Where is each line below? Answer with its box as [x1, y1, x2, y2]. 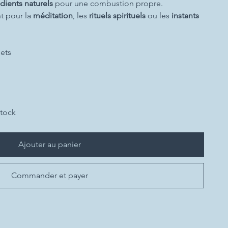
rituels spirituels [89, 11, 146, 20]
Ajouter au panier [18, 139, 81, 149]
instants [171, 11, 199, 20]
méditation [33, 11, 73, 20]
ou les [145, 11, 172, 20]
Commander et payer [11, 170, 88, 180]
